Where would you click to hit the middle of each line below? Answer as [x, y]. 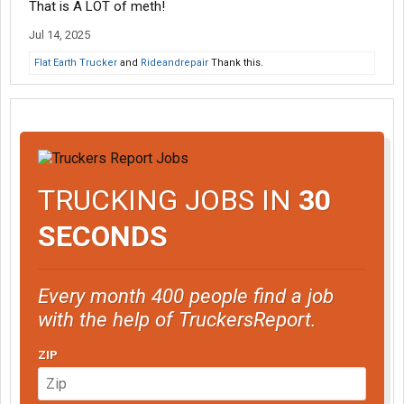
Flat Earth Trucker [76, 63]
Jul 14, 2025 [60, 35]
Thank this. [236, 63]
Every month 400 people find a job [186, 295]
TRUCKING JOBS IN [168, 200]
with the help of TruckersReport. [177, 319]
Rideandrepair [174, 63]
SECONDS [103, 236]
